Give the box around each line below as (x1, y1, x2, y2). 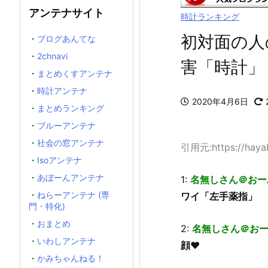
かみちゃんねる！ (37, 253, 104, 264)
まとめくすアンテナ (37, 68, 112, 79)
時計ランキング (181, 11, 239, 22)
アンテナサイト (29, 7, 104, 20)
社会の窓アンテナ (37, 138, 104, 148)
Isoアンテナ (37, 155, 82, 166)
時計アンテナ (37, 86, 87, 96)
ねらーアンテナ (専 (37, 190, 109, 200)
